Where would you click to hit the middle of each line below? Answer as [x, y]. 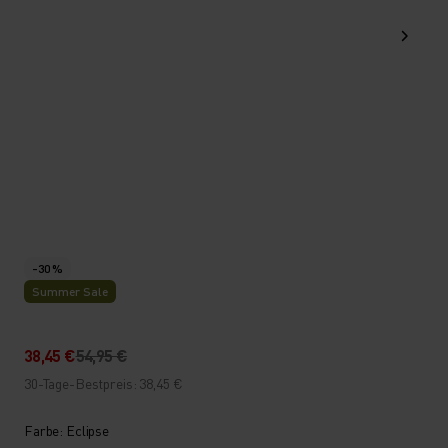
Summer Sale [70, 291]
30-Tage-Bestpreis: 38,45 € [103, 383]
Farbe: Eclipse [67, 430]
